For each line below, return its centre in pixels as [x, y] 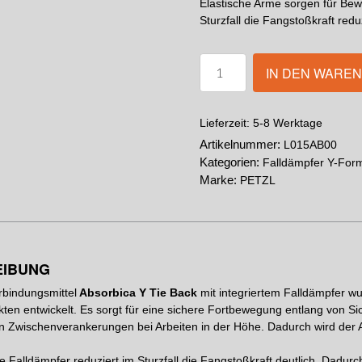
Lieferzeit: [226, 123]
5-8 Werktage [287, 123]
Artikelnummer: [241, 144]
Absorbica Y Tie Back [137, 293]
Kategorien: [231, 162]
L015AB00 [310, 145]
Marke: [219, 180]
